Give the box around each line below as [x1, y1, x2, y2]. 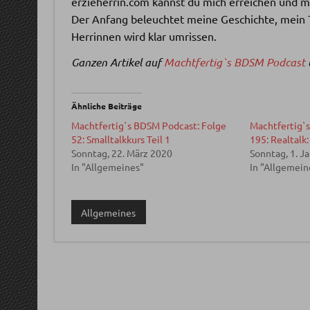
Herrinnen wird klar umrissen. [71, 28, 217, 43]
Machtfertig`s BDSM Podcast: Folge [71, 118, 226, 131]
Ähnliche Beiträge [71, 100, 142, 111]
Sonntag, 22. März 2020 [71, 146, 172, 159]
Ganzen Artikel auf [71, 54, 164, 69]
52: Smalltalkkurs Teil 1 [71, 132, 170, 145]
